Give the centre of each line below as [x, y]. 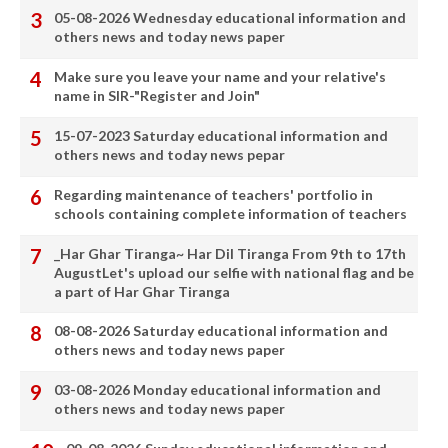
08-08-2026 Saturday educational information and [221, 331]
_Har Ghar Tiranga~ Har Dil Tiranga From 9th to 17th [230, 254]
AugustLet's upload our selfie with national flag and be [234, 273]
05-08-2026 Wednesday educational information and [230, 18]
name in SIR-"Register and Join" [157, 96]
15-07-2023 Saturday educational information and [221, 136]
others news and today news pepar [169, 155]
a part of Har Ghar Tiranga [142, 292]
